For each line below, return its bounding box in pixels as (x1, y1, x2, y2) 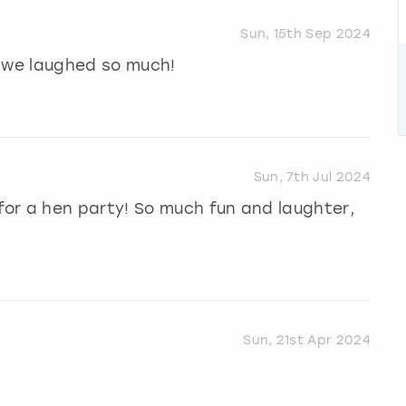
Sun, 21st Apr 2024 (243, 332, 371, 348)
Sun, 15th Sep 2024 (240, 26, 371, 43)
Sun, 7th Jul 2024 (253, 169, 371, 186)
